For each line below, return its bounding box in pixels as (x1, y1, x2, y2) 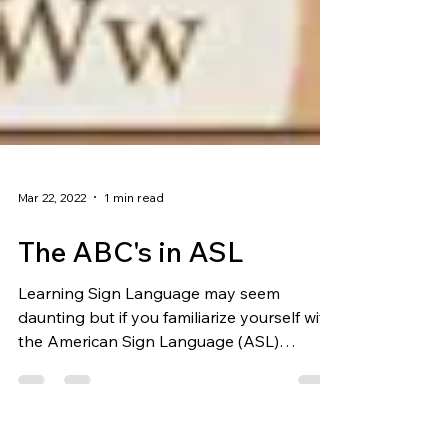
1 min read (104, 324, 164, 340)
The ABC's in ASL (18, 369, 244, 404)
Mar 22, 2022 (18, 324, 86, 340)
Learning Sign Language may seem (18, 418, 280, 438)
